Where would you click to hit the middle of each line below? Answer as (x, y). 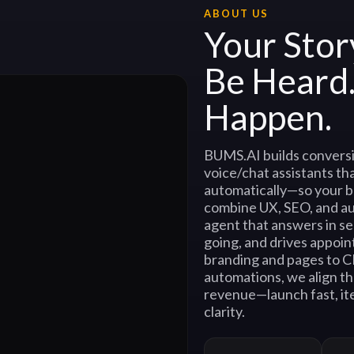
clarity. (224, 311)
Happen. (267, 117)
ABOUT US (236, 13)
